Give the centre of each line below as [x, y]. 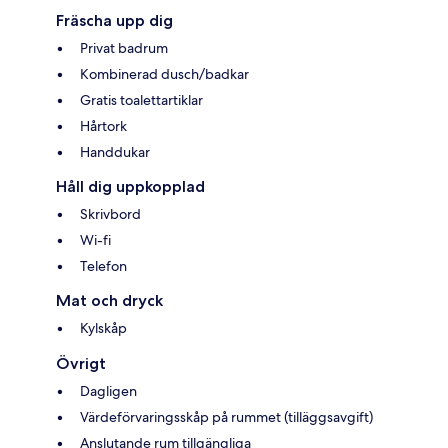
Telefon [103, 266]
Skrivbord [110, 214]
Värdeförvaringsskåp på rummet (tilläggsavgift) [226, 417]
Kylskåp [103, 328]
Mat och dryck [109, 301]
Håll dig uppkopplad [130, 187]
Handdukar [115, 152]
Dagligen [108, 391]
